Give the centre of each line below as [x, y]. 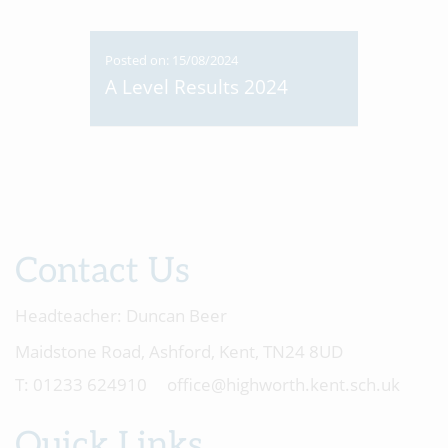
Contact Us [102, 271]
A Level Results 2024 [196, 87]
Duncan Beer [174, 315]
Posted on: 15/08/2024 [171, 60]
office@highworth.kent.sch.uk [283, 384]
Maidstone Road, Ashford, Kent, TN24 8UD [179, 351]
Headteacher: [68, 315]
